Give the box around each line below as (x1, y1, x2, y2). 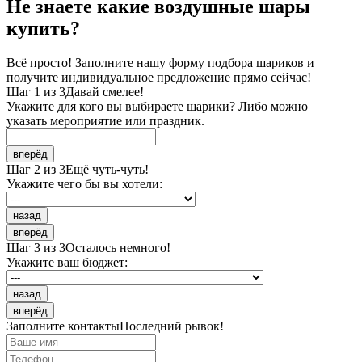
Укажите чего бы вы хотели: (6, 176, 162, 191)
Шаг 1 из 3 (6, 84, 65, 99)
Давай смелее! (65, 84, 144, 99)
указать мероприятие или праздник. (6, 113, 204, 128)
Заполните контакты (6, 318, 120, 333)
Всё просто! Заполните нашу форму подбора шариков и (6, 55, 314, 69)
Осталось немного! (65, 240, 170, 255)
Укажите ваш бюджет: (6, 255, 128, 269)
